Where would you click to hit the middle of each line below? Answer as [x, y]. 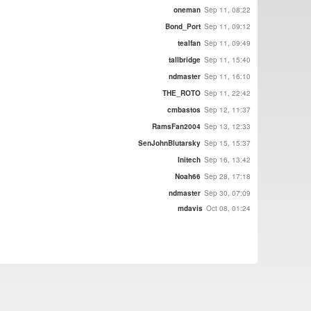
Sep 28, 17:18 [227, 176]
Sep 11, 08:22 [227, 9]
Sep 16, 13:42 [227, 159]
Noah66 [188, 176]
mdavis [190, 209]
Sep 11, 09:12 [227, 26]
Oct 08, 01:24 [228, 209]
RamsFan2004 [176, 126]
